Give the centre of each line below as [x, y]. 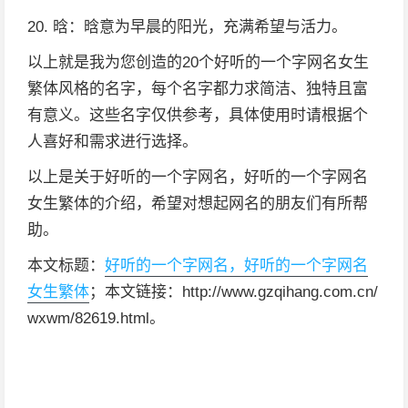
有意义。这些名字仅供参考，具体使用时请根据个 [198, 115]
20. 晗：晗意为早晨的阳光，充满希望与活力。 [187, 27]
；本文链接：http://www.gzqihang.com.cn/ [234, 292]
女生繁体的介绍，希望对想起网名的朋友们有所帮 [198, 204]
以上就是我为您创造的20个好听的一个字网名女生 [198, 62]
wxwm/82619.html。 [96, 318]
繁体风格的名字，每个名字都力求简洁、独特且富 [198, 89]
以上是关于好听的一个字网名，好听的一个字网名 [198, 177]
